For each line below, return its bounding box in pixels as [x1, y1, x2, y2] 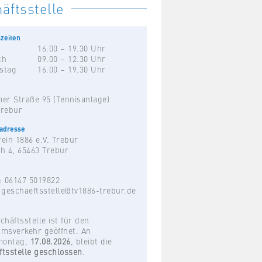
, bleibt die [70, 235, 112, 247]
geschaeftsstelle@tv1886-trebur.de [1, 184, 136, 196]
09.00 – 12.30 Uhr [37, 53, 106, 64]
